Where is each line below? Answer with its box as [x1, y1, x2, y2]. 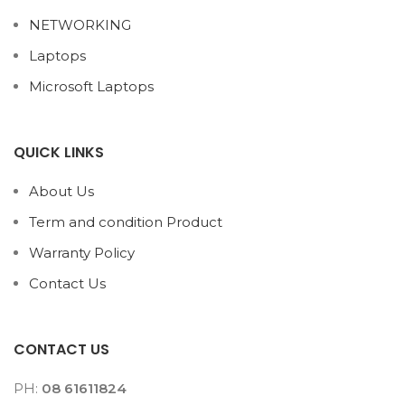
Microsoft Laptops [29, 78, 154, 96]
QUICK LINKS [14, 142, 104, 164]
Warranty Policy [29, 244, 135, 262]
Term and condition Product [29, 213, 222, 231]
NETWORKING [29, 16, 131, 34]
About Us [29, 183, 94, 201]
